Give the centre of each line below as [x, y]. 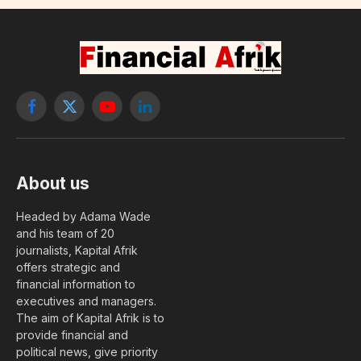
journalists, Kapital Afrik [77, 251]
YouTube [130, 114]
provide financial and [72, 335]
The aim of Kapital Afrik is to [90, 318]
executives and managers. [86, 301]
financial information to [76, 284]
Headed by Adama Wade [83, 217]
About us [53, 184]
